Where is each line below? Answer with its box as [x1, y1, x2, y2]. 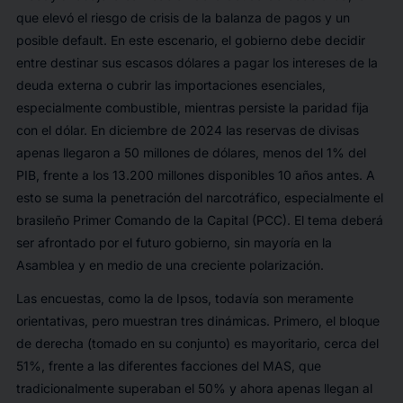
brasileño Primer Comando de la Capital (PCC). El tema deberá [15, 212, 383, 228]
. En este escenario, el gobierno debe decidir [103, 32, 365, 49]
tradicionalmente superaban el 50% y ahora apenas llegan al [15, 381, 372, 397]
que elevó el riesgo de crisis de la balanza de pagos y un [15, 10, 350, 26]
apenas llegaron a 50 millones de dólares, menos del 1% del [15, 145, 366, 161]
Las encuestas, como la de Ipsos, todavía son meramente [15, 291, 354, 307]
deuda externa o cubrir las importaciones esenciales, [15, 77, 326, 94]
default [61, 32, 103, 49]
